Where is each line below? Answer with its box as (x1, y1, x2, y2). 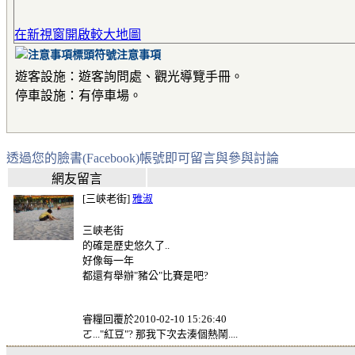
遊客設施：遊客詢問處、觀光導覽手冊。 (15, 70, 243, 83)
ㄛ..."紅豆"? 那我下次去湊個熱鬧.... (82, 328, 238, 340)
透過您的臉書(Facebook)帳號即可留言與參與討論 (6, 151, 279, 165)
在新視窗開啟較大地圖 (14, 28, 141, 41)
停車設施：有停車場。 (15, 89, 142, 102)
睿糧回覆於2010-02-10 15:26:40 (82, 313, 227, 325)
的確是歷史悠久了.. (82, 239, 170, 251)
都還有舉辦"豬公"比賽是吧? (82, 269, 208, 281)
